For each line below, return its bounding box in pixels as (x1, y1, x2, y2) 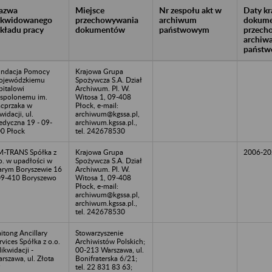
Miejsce (75, 4, 104, 15)
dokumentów (75, 24, 125, 35)
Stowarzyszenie (75, 228, 123, 237)
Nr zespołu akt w (159, 4, 222, 15)
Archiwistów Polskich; (75, 236, 145, 246)
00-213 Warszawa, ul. (75, 245, 144, 254)
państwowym (159, 24, 209, 35)
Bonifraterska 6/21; (75, 253, 137, 263)
